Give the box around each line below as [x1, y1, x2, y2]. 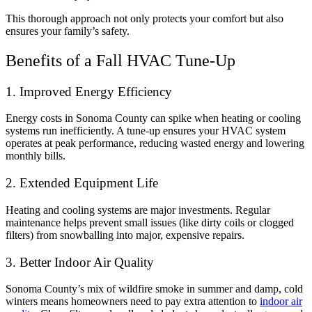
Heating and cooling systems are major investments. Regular [6, 203, 270, 216]
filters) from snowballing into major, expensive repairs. [6, 228, 244, 241]
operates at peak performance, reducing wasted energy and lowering [6, 137, 304, 150]
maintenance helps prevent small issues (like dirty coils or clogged [6, 216, 294, 228]
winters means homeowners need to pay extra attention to [6, 295, 260, 308]
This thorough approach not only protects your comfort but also [6, 12, 283, 24]
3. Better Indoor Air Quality [6, 254, 154, 270]
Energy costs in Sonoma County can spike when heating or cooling [6, 112, 301, 125]
